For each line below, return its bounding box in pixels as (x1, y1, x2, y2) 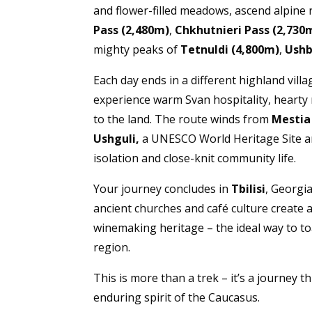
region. (93, 240, 131, 256)
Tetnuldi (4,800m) (180, 42, 280, 58)
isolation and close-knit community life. (93, 150, 297, 166)
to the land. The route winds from (93, 111, 272, 127)
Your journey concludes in (93, 181, 232, 197)
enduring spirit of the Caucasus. (93, 290, 260, 306)
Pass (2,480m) (93, 22, 170, 38)
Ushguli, (93, 131, 140, 147)
